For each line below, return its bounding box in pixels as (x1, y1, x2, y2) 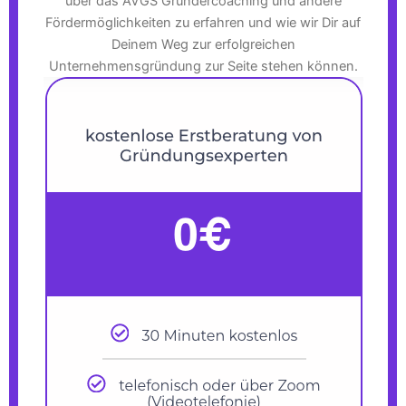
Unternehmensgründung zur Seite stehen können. (48, 58, 358, 75)
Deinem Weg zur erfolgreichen (111, 36, 295, 53)
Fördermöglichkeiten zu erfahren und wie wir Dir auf (45, 14, 361, 32)
